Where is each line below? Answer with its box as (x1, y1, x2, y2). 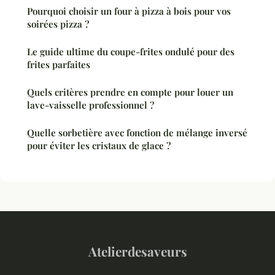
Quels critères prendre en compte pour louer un (27, 86, 233, 99)
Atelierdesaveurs (88, 242, 187, 260)
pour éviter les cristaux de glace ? (27, 139, 171, 152)
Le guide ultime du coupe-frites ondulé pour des (27, 45, 234, 58)
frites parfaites (27, 58, 90, 71)
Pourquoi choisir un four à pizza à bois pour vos (27, 5, 231, 18)
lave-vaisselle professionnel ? (27, 99, 154, 112)
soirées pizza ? (27, 18, 89, 31)
